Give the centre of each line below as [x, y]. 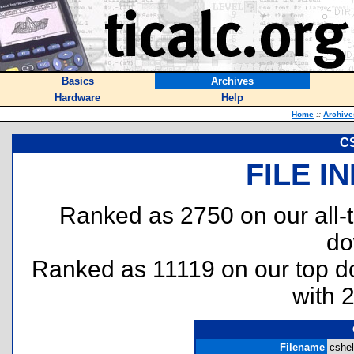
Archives [232, 81]
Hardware [77, 98]
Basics [77, 81]
